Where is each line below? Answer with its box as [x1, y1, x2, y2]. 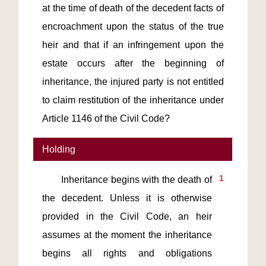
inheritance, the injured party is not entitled [42, 77, 224, 87]
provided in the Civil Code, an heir [42, 211, 212, 221]
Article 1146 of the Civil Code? [42, 113, 170, 123]
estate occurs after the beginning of [42, 58, 224, 68]
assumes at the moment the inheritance [42, 230, 212, 240]
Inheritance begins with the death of [42, 175, 62, 185]
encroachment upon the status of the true [42, 21, 224, 31]
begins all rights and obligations [42, 248, 212, 258]
